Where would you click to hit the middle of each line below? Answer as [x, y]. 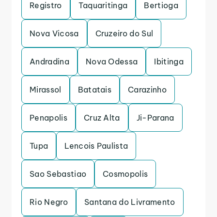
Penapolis [48, 118]
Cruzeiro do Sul [124, 33]
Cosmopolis [125, 174]
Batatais [95, 90]
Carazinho [147, 90]
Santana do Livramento [130, 202]
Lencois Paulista [96, 146]
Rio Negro [49, 202]
